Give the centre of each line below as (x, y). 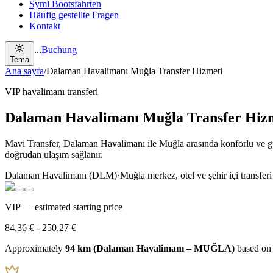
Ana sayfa (24, 71)
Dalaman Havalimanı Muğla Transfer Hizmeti (134, 71)
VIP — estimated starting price (64, 207)
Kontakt (45, 26)
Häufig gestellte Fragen (74, 15)
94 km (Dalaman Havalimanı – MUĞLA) (150, 248)
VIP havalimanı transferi (51, 92)
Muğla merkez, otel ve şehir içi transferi (196, 175)
